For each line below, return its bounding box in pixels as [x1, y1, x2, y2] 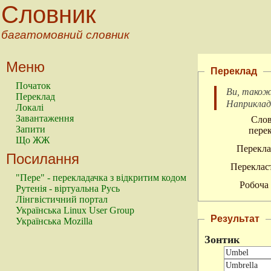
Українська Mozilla [16, 216, 93, 226]
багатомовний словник [1, 28, 129, 41]
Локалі [16, 102, 44, 113]
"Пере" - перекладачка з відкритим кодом [16, 172, 186, 183]
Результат [211, 214, 260, 224]
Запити [16, 124, 45, 134]
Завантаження [16, 113, 74, 123]
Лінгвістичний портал [16, 194, 108, 204]
